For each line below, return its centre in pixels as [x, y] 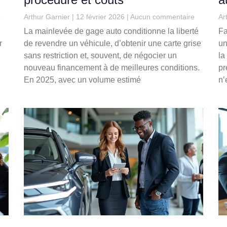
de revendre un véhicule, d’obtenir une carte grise [113, 44]
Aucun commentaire [162, 17]
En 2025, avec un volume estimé [83, 80]
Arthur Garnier [48, 17]
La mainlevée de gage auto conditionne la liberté [111, 31]
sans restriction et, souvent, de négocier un [101, 56]
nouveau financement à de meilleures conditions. [112, 68]
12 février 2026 [101, 17]
